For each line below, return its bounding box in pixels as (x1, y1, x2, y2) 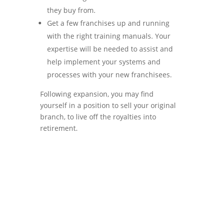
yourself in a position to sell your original (40, 101, 176, 110)
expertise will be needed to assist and (47, 44, 173, 54)
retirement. (40, 123, 78, 133)
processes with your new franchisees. (47, 70, 172, 79)
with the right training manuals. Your (47, 31, 170, 41)
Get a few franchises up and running (47, 18, 169, 28)
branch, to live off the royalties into (40, 112, 156, 121)
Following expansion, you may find (40, 89, 154, 99)
